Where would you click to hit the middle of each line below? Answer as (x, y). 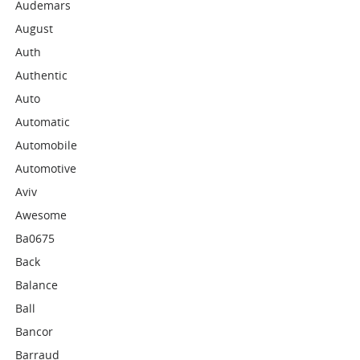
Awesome (41, 215)
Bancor (35, 331)
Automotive (46, 168)
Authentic (42, 75)
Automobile (47, 145)
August (35, 29)
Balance (37, 285)
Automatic (43, 122)
